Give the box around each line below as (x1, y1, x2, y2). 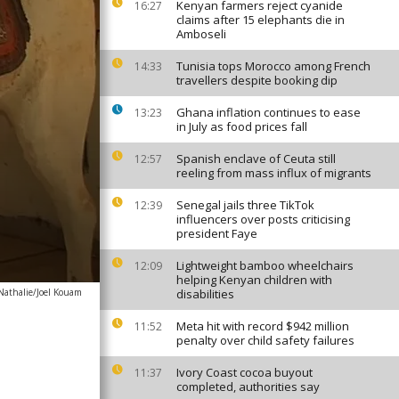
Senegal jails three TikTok (176, 197, 314, 213)
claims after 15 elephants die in (176, 12, 345, 28)
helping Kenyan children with (176, 272, 332, 288)
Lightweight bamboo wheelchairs (176, 257, 354, 273)
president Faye (176, 225, 257, 241)
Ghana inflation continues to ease (176, 104, 361, 120)
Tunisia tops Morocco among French (176, 58, 370, 74)
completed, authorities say (176, 379, 320, 395)
